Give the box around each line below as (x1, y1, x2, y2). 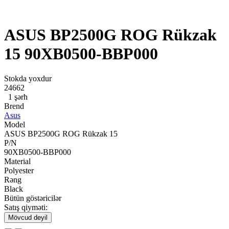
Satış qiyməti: (4, 203, 48, 212)
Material (4, 157, 31, 166)
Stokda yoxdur (4, 74, 52, 83)
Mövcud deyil (8, 214, 48, 222)
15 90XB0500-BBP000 (4, 44, 158, 63)
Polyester (4, 166, 34, 175)
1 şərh (8, 93, 28, 102)
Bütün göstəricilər (4, 194, 61, 203)
